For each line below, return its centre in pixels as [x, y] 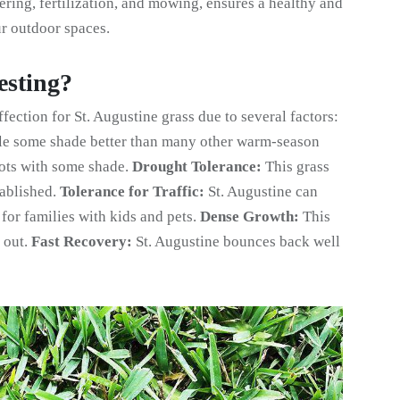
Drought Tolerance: [197, 167]
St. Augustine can [261, 192]
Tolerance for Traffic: [132, 192]
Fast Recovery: [82, 242]
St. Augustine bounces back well [236, 242]
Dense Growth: [250, 217]
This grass [296, 167]
